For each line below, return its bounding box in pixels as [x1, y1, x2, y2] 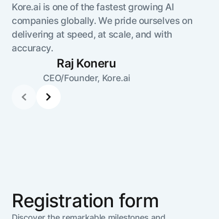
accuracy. [11, 42, 53, 54]
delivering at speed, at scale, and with [11, 28, 172, 41]
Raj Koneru [57, 56, 116, 71]
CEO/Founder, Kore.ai [43, 73, 130, 84]
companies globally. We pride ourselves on [11, 15, 193, 27]
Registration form [11, 189, 159, 212]
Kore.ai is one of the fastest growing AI [11, 1, 174, 13]
